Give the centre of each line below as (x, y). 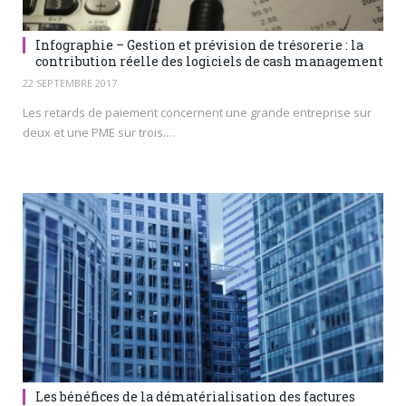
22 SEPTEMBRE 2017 (70, 82)
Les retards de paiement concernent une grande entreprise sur (197, 112)
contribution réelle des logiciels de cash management (209, 61)
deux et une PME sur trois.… (99, 132)
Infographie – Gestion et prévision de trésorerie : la (199, 44)
